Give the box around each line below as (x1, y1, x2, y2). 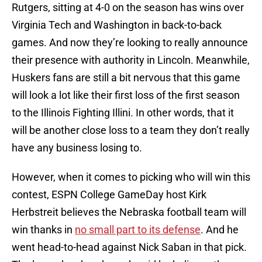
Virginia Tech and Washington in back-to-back (12, 19, 222, 32)
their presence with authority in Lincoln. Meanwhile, (12, 54, 250, 67)
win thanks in (12, 223, 75, 236)
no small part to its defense (75, 223, 201, 236)
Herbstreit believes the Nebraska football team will (12, 206, 246, 219)
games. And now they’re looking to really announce (12, 36, 248, 49)
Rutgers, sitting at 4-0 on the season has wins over (12, 1, 244, 14)
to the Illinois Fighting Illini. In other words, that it (12, 106, 234, 119)
